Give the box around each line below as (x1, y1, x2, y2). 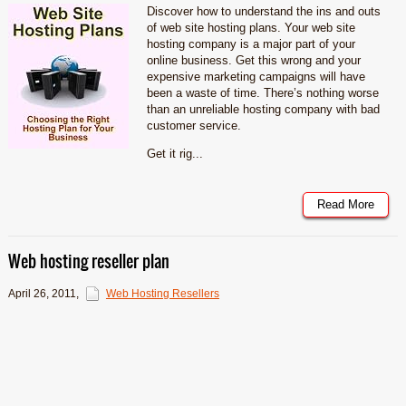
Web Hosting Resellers (105, 287, 219, 301)
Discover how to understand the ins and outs (146, 5, 381, 19)
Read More (317, 198, 375, 212)
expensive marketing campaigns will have (146, 70, 365, 84)
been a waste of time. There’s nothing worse (146, 86, 379, 101)
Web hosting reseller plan (7, 249, 169, 275)
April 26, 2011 (7, 287, 76, 301)
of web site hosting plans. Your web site (146, 21, 355, 35)
